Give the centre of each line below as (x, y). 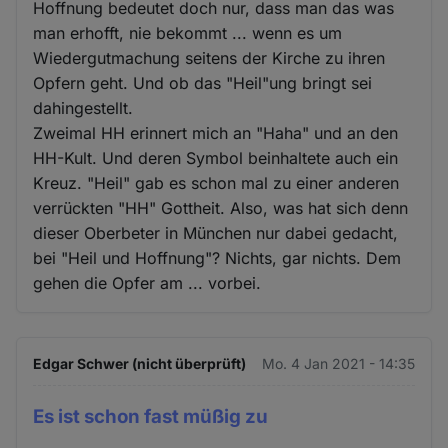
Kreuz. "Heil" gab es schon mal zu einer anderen (216, 182)
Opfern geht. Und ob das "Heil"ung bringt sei (203, 82)
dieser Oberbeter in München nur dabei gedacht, (216, 232)
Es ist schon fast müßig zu (151, 416)
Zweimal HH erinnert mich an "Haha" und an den (216, 132)
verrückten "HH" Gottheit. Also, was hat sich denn (221, 207)
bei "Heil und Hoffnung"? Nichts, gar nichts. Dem (217, 257)
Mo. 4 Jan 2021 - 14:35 (338, 363)
